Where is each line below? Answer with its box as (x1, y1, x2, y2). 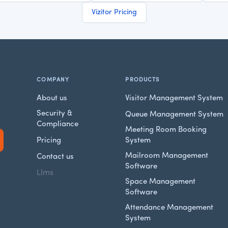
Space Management (125, 178, 196, 186)
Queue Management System (125, 110, 224, 119)
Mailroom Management (125, 152, 209, 160)
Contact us (37, 153, 74, 161)
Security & (37, 109, 73, 118)
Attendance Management (125, 204, 214, 212)
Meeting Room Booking (125, 126, 207, 134)
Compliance (37, 120, 79, 128)
